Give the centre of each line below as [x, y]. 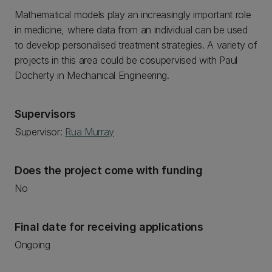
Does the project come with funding [109, 170]
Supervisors [46, 114]
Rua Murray [90, 132]
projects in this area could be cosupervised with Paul [126, 60]
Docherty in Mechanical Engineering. [92, 75]
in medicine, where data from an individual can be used [131, 30]
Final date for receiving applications [109, 227]
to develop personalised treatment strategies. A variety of [136, 45]
